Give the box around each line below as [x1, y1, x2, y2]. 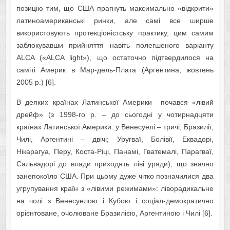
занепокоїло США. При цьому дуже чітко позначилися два [16, 172, 214, 181]
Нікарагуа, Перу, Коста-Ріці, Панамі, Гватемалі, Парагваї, [16, 147, 214, 156]
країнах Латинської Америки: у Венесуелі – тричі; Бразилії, [16, 123, 214, 131]
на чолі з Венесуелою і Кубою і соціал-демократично [16, 197, 214, 205]
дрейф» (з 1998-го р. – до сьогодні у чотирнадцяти [16, 110, 214, 119]
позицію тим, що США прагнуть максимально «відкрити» [16, 4, 214, 13]
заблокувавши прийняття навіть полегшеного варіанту [16, 41, 214, 50]
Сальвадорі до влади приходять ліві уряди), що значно [16, 160, 214, 168]
